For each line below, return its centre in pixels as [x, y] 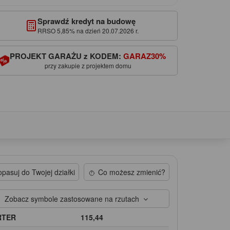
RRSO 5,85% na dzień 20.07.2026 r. [88, 30]
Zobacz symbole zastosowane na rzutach [74, 198]
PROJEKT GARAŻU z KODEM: [67, 56]
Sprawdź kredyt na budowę [86, 21]
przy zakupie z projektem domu [88, 65]
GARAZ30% [145, 56]
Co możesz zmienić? [131, 172]
